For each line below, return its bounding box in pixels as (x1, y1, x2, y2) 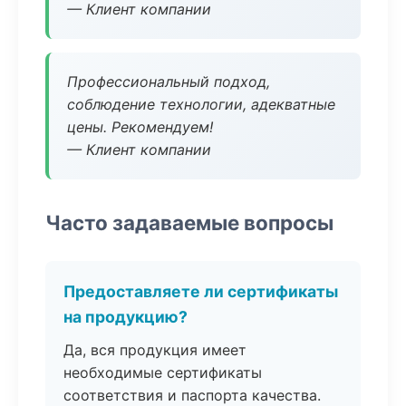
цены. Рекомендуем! (67, 118, 213, 136)
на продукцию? (63, 307, 188, 326)
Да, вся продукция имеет (63, 341, 246, 359)
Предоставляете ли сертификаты (63, 282, 338, 301)
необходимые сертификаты (63, 363, 262, 382)
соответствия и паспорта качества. (63, 386, 321, 404)
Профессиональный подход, (67, 72, 270, 91)
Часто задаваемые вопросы (45, 210, 333, 235)
